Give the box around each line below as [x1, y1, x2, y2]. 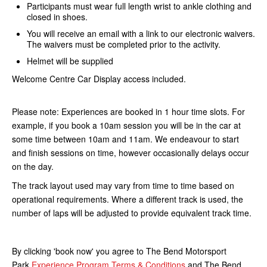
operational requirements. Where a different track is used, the [12, 193, 243, 205]
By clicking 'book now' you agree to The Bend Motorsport [12, 244, 226, 257]
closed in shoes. [27, 10, 88, 23]
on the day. [12, 160, 54, 172]
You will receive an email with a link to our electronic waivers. [27, 27, 255, 39]
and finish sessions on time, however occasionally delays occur [12, 146, 249, 159]
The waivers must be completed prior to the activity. [27, 38, 221, 50]
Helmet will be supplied [27, 54, 113, 67]
